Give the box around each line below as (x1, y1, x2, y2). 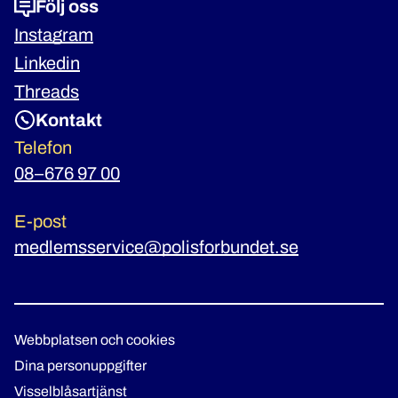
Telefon (14, 138, 72, 157)
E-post (14, 211, 67, 231)
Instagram (14, 25, 93, 44)
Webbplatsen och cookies (14, 332, 175, 347)
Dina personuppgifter (14, 358, 147, 373)
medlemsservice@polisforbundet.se (14, 237, 298, 257)
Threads (14, 82, 79, 101)
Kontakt (36, 110, 102, 130)
